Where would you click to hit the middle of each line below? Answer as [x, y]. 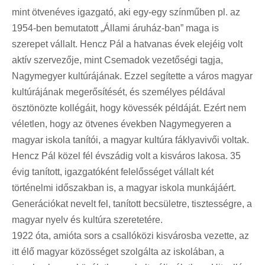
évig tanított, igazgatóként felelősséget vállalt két [113, 172]
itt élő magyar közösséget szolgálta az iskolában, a [118, 251]
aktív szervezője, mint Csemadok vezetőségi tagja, [117, 60]
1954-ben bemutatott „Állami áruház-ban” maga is [115, 28]
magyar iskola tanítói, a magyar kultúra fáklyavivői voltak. [130, 140]
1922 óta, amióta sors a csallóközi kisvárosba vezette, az [130, 235]
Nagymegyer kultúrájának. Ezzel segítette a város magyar [132, 76]
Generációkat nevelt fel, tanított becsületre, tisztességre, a [132, 203]
